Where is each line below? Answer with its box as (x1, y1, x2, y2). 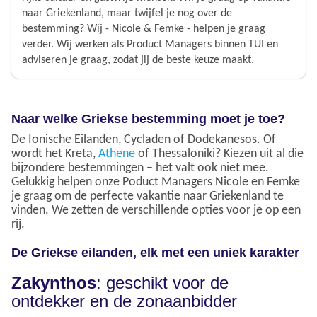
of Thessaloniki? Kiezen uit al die (135, 146, 304, 161)
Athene (98, 146, 135, 161)
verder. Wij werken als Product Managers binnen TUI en (22, 38, 278, 50)
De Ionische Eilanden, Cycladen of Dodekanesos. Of (11, 132, 276, 146)
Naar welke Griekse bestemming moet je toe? (11, 111, 285, 126)
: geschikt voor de (96, 272, 229, 292)
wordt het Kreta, (11, 146, 98, 161)
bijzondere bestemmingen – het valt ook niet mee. (11, 161, 269, 175)
